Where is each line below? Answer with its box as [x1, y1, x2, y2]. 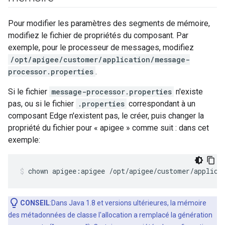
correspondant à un [127, 99, 195, 108]
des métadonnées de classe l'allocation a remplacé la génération [8, 211, 212, 219]
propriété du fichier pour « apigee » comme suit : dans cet [8, 123, 209, 133]
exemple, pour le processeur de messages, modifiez [8, 43, 194, 52]
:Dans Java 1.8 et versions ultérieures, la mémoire [50, 199, 206, 207]
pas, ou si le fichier [8, 99, 76, 108]
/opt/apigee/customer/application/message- [10, 55, 190, 64]
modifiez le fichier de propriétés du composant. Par [8, 31, 188, 40]
